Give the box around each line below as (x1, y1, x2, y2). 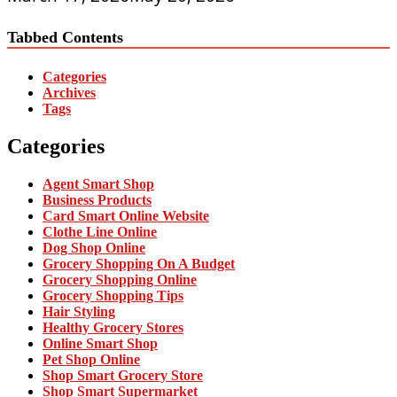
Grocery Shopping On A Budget (43, 255, 235, 271)
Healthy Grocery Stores (43, 319, 183, 335)
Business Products (43, 191, 152, 207)
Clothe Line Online (43, 223, 157, 239)
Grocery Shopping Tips (43, 287, 183, 303)
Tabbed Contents (7, 27, 123, 46)
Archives (43, 84, 96, 100)
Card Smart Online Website (43, 207, 209, 223)
